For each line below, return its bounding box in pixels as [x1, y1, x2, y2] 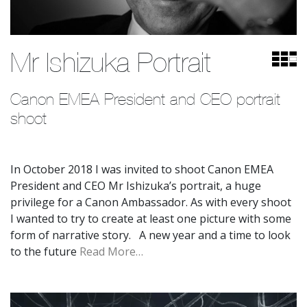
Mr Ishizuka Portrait [10, 46, 211, 78]
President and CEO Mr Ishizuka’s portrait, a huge [10, 177, 261, 193]
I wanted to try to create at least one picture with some [10, 210, 291, 226]
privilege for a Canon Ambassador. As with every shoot [10, 194, 291, 210]
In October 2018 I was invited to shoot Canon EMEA [10, 161, 273, 177]
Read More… [79, 243, 143, 259]
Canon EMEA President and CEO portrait [10, 89, 280, 108]
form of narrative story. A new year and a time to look [10, 227, 291, 243]
